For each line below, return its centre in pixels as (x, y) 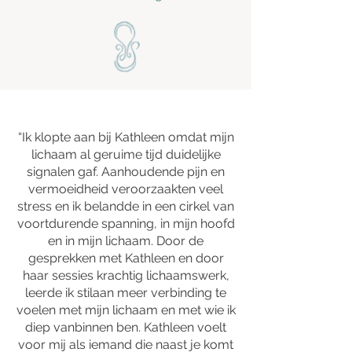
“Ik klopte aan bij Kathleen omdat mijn (126, 137)
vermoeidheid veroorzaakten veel (126, 189)
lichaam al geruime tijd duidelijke (126, 154)
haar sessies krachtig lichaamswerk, (126, 275)
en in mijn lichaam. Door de (126, 241)
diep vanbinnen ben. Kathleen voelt (126, 327)
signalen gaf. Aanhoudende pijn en (126, 172)
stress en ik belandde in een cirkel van (126, 206)
